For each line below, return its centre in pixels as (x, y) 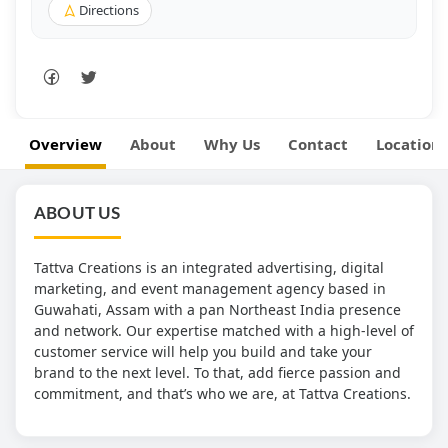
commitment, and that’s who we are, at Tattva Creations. (222, 393)
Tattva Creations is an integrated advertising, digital (209, 267)
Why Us (232, 143)
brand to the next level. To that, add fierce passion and (217, 372)
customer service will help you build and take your (203, 351)
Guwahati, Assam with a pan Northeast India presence (217, 309)
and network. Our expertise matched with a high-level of (224, 330)
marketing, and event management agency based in (210, 288)
